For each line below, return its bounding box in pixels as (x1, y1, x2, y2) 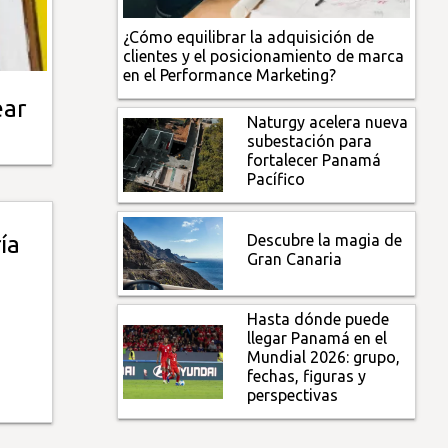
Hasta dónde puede (247, 310, 390, 329)
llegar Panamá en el (247, 329, 388, 348)
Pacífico (247, 169, 306, 188)
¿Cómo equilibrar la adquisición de (123, 27, 375, 46)
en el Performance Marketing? (123, 65, 337, 84)
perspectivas (247, 386, 339, 405)
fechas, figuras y (247, 367, 367, 386)
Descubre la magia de (247, 230, 403, 249)
